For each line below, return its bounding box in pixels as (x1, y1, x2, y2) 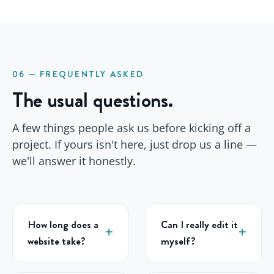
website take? (28, 234, 85, 249)
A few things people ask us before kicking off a (12, 120, 251, 136)
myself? (161, 234, 195, 249)
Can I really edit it (161, 217, 238, 232)
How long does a (28, 217, 98, 232)
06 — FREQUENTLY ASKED (12, 68, 144, 81)
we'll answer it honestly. (12, 154, 136, 169)
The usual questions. (12, 85, 173, 116)
